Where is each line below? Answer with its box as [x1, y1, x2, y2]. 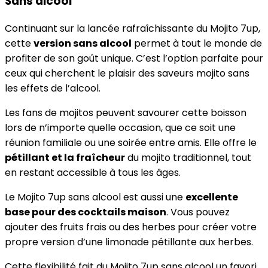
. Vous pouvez [166, 205, 230, 220]
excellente [185, 190, 238, 205]
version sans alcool [33, 36, 132, 51]
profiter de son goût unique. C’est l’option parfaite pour [5, 51, 263, 66]
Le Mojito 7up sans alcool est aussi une [5, 190, 185, 205]
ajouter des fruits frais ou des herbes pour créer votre [5, 220, 257, 234]
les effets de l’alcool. [5, 81, 100, 96]
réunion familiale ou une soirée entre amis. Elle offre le [5, 136, 257, 150]
